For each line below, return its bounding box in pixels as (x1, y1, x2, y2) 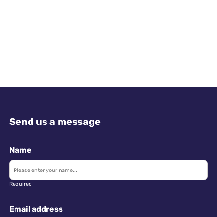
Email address (9, 204, 63, 214)
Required (9, 180, 32, 187)
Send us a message (9, 115, 101, 127)
